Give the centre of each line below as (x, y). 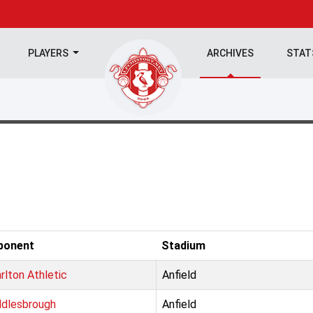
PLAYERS (49, 53)
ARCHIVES (231, 53)
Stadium (183, 246)
